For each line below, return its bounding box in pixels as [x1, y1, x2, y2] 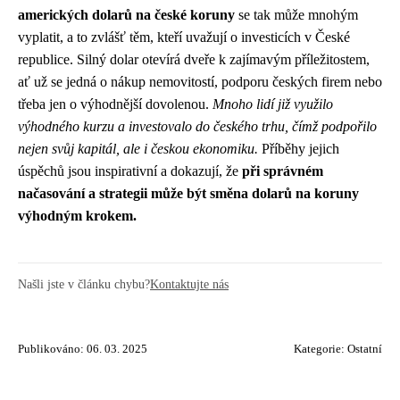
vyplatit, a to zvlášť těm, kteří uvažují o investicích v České [18, 29, 350, 46]
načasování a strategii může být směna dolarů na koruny [18, 186, 359, 202]
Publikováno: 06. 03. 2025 [18, 343, 147, 356]
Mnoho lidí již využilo [212, 96, 333, 112]
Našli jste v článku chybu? [18, 277, 150, 292]
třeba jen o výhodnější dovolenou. [18, 96, 212, 112]
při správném [242, 163, 323, 179]
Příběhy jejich [258, 141, 339, 157]
